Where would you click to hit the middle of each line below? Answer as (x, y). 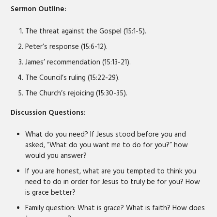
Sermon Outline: (39, 9)
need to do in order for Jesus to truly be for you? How (113, 182)
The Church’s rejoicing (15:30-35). (77, 93)
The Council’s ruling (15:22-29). (73, 77)
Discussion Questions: (48, 112)
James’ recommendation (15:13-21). (78, 62)
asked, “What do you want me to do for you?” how (107, 145)
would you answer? (56, 156)
